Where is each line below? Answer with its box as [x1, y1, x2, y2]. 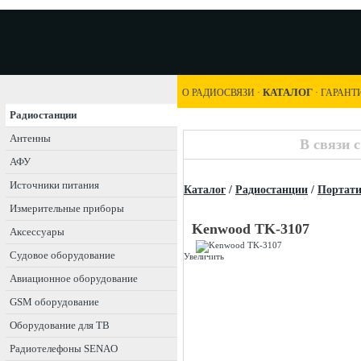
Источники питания [10, 179, 99, 191]
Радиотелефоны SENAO [10, 342, 118, 355]
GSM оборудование [10, 296, 99, 308]
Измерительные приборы [10, 202, 124, 214]
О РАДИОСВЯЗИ [182, 87, 255, 98]
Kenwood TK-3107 [192, 221, 309, 237]
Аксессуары [10, 226, 64, 238]
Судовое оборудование [10, 249, 115, 261]
